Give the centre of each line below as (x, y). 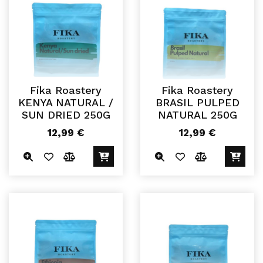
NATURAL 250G (197, 115)
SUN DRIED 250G (66, 115)
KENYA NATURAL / (66, 103)
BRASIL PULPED (197, 103)
